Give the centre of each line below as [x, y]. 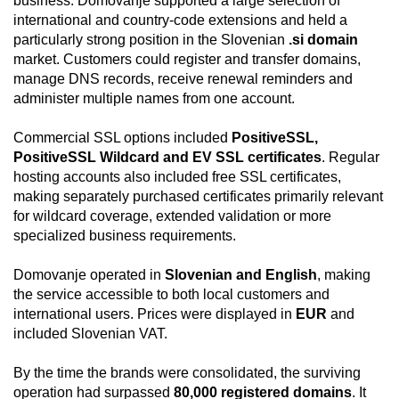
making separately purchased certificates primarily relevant [198, 197]
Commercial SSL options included [122, 138]
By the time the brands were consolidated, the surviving [187, 373]
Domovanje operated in [89, 275]
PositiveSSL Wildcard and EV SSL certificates [167, 158]
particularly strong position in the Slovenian [151, 40]
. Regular [350, 158]
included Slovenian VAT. [90, 334]
